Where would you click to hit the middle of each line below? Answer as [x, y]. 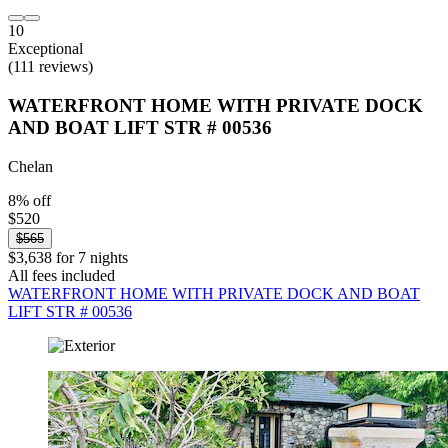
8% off [29, 200]
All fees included [61, 275]
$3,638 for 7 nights [68, 257]
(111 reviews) [50, 67]
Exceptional [45, 49]
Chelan [30, 166]
